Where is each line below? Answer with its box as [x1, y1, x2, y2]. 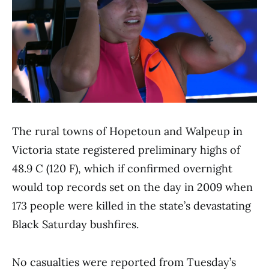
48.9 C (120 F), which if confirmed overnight [12, 162, 232, 175]
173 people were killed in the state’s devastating [12, 199, 251, 213]
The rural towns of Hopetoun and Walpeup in [12, 124, 243, 138]
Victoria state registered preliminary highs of [12, 143, 240, 157]
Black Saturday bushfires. [12, 217, 139, 231]
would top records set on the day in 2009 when [12, 180, 253, 194]
